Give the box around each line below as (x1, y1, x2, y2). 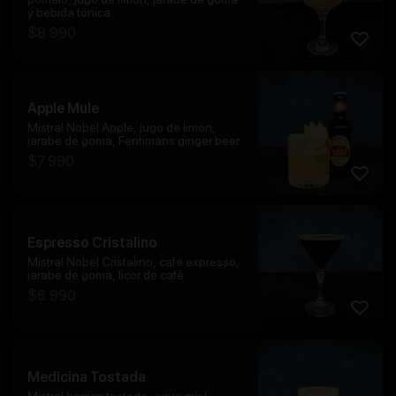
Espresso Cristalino (27, 233, 157, 251)
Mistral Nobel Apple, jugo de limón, (27, 119, 216, 134)
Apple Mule (27, 99, 99, 117)
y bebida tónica (27, 5, 110, 20)
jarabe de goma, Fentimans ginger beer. (27, 133, 241, 148)
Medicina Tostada (27, 368, 146, 385)
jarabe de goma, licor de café (27, 267, 184, 282)
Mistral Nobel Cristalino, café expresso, (27, 254, 240, 269)
